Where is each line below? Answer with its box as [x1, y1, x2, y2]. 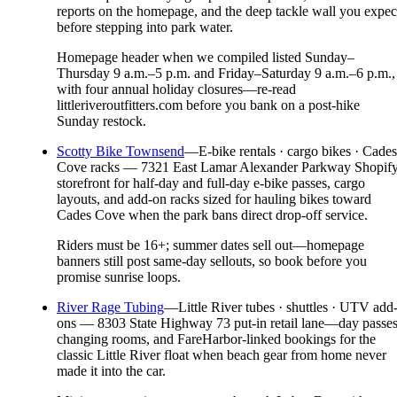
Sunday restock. [57, 113, 146, 129]
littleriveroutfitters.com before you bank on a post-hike [57, 97, 360, 113]
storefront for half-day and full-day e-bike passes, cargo [57, 175, 365, 191]
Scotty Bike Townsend [57, 144, 184, 160]
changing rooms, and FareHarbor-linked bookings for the [57, 331, 376, 347]
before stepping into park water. [57, 19, 233, 35]
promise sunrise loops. [57, 269, 181, 285]
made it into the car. [57, 363, 166, 379]
